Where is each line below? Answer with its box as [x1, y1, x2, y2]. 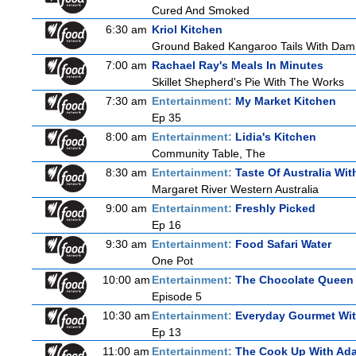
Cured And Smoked [152, 4, 250, 17]
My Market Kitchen [235, 95, 336, 107]
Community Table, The [152, 147, 265, 160]
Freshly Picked [235, 202, 315, 215]
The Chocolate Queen [235, 273, 354, 286]
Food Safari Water [235, 238, 331, 250]
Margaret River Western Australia [152, 183, 319, 195]
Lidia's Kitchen [235, 130, 316, 143]
